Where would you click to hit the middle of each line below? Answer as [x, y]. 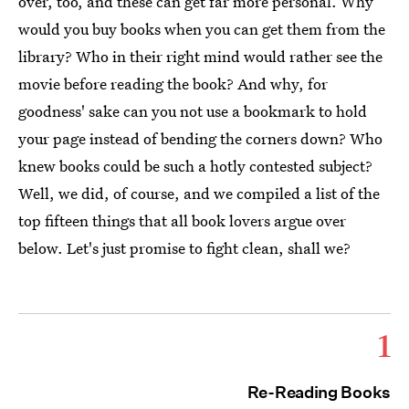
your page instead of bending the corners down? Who [200, 138]
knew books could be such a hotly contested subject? [195, 166]
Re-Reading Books [319, 392]
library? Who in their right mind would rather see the [200, 56]
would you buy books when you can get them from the [202, 29]
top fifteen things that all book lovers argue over [182, 220]
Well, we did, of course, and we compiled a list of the [199, 193]
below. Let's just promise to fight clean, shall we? [184, 248]
